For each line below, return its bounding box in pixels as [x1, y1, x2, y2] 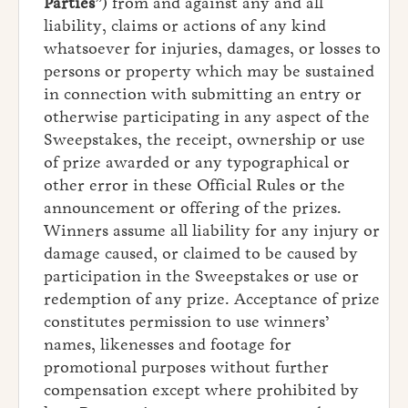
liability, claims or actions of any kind [44, 15, 326, 36]
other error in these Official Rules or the [44, 175, 345, 196]
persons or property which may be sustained [44, 61, 374, 82]
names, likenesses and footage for [44, 334, 291, 355]
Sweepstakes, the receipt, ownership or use [44, 129, 365, 150]
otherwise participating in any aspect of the [44, 107, 370, 127]
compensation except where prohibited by [44, 380, 359, 401]
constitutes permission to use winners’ [44, 311, 330, 332]
